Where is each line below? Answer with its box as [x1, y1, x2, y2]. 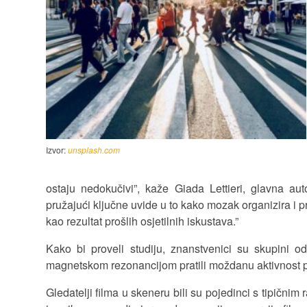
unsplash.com [68, 144, 120, 156]
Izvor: [46, 144, 68, 156]
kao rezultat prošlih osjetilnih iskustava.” [46, 213, 238, 229]
